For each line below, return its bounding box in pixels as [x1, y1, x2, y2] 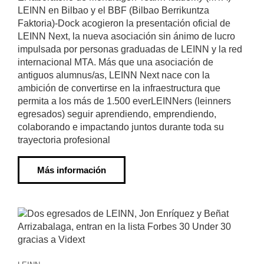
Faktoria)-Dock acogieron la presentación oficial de [18, 18, 230, 28]
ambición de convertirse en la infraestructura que [18, 83, 220, 93]
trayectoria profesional [18, 135, 110, 145]
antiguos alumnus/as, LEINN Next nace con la [18, 70, 210, 80]
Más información [37, 165, 106, 175]
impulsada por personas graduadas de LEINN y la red [18, 44, 242, 54]
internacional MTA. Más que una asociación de [18, 57, 213, 67]
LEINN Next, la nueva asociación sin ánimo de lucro [18, 31, 235, 41]
